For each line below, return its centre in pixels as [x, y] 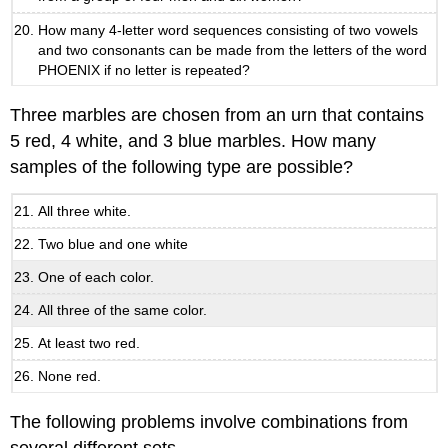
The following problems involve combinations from [209, 422]
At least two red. [89, 342]
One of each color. [96, 276]
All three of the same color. [123, 310]
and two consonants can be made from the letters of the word [233, 49]
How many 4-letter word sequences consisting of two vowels [228, 29]
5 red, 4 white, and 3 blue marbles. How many [193, 141]
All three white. [85, 210]
